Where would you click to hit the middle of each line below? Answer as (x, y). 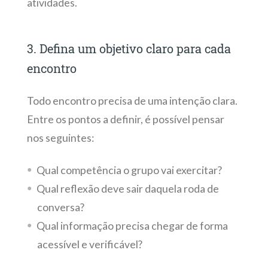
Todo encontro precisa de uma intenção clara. (132, 101)
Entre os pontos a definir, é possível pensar (125, 120)
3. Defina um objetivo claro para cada (129, 48)
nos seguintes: (60, 138)
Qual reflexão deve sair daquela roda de (127, 188)
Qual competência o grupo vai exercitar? (130, 170)
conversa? (61, 207)
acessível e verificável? (89, 244)
